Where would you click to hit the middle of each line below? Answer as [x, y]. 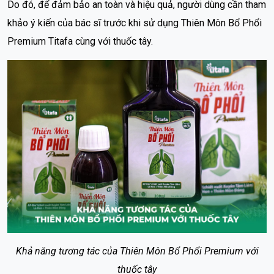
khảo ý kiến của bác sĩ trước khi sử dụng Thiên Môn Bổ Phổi [135, 23]
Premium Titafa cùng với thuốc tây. [80, 41]
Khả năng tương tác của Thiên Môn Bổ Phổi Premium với [137, 251]
